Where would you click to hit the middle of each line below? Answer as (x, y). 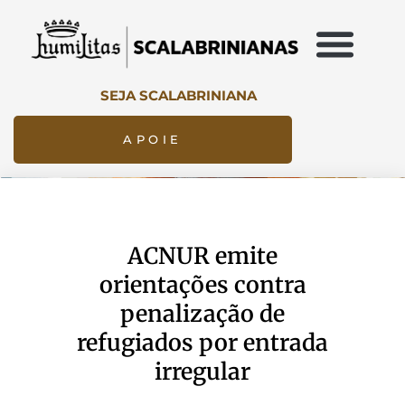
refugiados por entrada (202, 342)
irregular (202, 371)
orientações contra (202, 284)
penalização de (202, 313)
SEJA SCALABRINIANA (178, 95)
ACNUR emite (202, 255)
